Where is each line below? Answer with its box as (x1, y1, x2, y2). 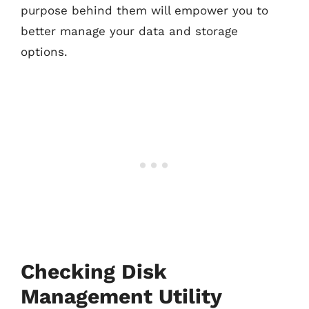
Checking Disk (21, 259, 167, 283)
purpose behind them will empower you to (21, 3, 268, 17)
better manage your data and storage (21, 24, 238, 38)
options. (21, 45, 68, 59)
